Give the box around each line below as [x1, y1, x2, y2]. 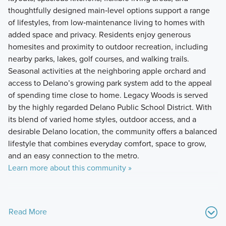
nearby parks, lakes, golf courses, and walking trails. [8, 52, 189, 65]
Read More [8, 205, 47, 217]
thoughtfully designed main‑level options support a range [8, 4, 210, 16]
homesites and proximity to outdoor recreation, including [8, 40, 208, 52]
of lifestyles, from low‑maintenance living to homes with [8, 16, 205, 28]
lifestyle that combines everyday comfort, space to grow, [8, 137, 206, 149]
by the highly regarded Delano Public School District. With [8, 101, 212, 113]
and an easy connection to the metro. [8, 149, 139, 161]
